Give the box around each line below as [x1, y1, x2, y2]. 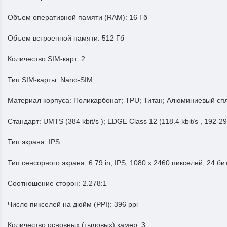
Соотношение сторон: [8, 179, 83, 187]
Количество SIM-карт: [8, 55, 81, 63]
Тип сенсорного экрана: [8, 159, 89, 167]
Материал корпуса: [8, 96, 73, 104]
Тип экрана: [8, 138, 49, 146]
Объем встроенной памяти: [8, 34, 102, 42]
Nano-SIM [60, 75, 93, 84]
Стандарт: [8, 117, 43, 125]
